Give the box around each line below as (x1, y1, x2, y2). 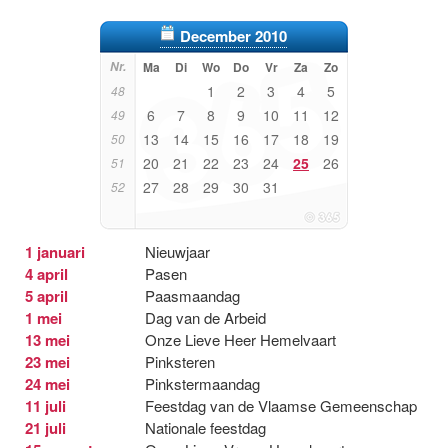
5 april (25, 284, 68, 307)
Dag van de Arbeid (145, 306, 266, 328)
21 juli (25, 416, 66, 439)
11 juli (25, 394, 66, 417)
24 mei (25, 372, 70, 395)
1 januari (25, 240, 85, 263)
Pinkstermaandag (145, 372, 260, 394)
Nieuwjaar (145, 240, 210, 262)
